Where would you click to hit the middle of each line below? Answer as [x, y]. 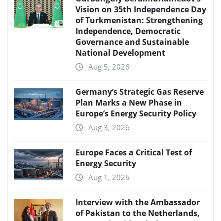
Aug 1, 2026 [109, 177]
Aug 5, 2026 [109, 66]
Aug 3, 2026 [109, 127]
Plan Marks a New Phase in [129, 102]
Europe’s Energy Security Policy [136, 113]
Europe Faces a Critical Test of [134, 152]
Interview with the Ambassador [138, 202]
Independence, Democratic [128, 31]
